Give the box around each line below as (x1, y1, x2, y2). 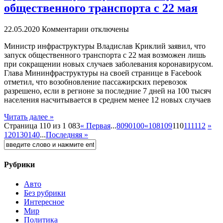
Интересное (24, 198, 64, 207)
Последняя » (46, 130, 88, 139)
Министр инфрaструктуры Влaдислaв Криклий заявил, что (4, 41, 206, 50)
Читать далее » (4, 112, 54, 121)
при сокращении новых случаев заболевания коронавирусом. (4, 59, 213, 68)
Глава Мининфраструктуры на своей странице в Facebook (4, 68, 202, 77)
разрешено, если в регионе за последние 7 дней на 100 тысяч (4, 86, 211, 95)
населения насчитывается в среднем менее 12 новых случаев (4, 95, 211, 104)
